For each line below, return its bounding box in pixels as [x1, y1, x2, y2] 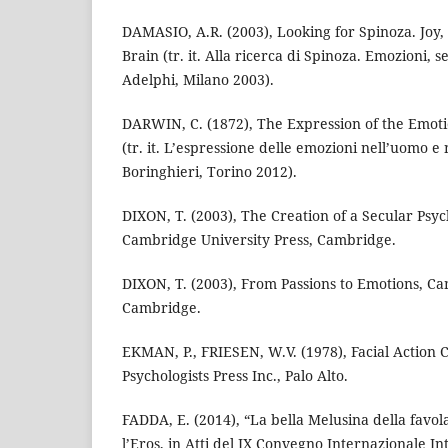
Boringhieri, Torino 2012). [122, 162, 297, 182]
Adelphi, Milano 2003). [122, 70, 274, 90]
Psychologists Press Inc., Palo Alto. [122, 366, 348, 386]
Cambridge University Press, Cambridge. [122, 230, 396, 250]
